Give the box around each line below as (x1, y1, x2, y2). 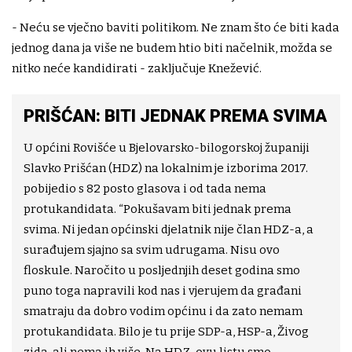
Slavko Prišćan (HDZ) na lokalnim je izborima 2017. (24, 161, 308, 176)
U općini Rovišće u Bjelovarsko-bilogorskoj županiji (24, 141, 310, 156)
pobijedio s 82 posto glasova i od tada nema (24, 181, 266, 196)
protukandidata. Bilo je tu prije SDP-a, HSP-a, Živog (24, 324, 309, 339)
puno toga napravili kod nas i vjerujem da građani (24, 284, 302, 299)
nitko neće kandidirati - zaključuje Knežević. (12, 61, 262, 76)
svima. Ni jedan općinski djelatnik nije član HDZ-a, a (24, 222, 313, 237)
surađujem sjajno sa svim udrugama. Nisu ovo (24, 243, 280, 258)
